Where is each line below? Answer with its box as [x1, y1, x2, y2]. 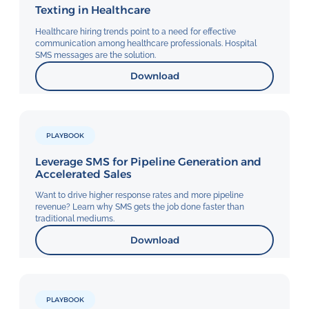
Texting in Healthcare [35, 3, 151, 17]
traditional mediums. [35, 214, 115, 224]
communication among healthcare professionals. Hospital [35, 38, 257, 48]
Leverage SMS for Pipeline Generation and [35, 154, 262, 168]
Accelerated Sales [35, 167, 132, 181]
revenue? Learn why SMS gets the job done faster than [35, 202, 245, 212]
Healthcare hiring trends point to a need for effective [35, 26, 237, 37]
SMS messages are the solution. [35, 50, 157, 60]
